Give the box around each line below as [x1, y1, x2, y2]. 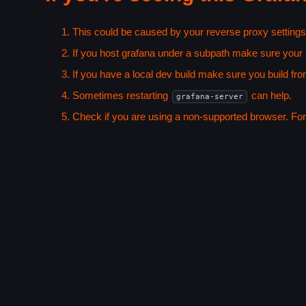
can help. [248, 89, 292, 101]
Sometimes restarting [72, 89, 171, 101]
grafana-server [176, 92, 243, 101]
